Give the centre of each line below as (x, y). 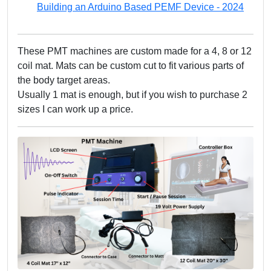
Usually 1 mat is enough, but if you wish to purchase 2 (132, 95)
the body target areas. (64, 80)
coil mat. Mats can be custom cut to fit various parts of (131, 66)
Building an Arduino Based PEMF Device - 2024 (140, 7)
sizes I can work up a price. (75, 109)
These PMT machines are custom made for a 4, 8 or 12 (135, 51)
